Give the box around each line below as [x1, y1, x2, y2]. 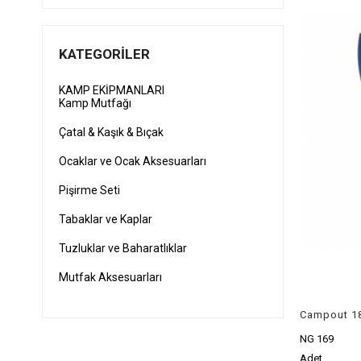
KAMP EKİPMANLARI [59, 84, 164, 97]
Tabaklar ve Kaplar [59, 213, 152, 226]
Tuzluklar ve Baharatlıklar [59, 242, 187, 255]
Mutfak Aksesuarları [59, 271, 162, 284]
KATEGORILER [59, 46, 150, 62]
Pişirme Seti [59, 184, 120, 197]
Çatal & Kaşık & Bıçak [59, 126, 164, 139]
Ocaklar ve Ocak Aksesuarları [59, 155, 206, 168]
